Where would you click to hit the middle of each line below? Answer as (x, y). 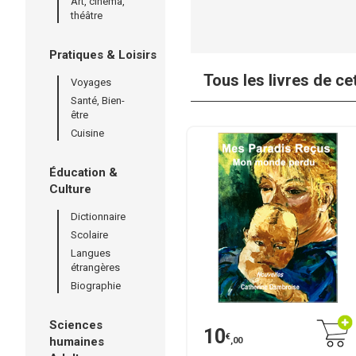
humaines (77, 342)
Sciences (76, 325)
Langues (91, 253)
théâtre (87, 15)
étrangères (95, 267)
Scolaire (89, 235)
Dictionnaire (98, 217)
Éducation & (83, 172)
